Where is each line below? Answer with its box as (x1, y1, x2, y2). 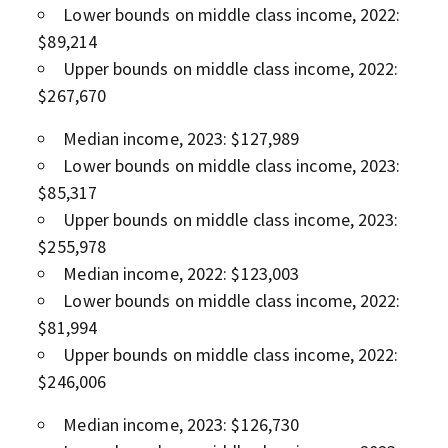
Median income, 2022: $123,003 (63, 261, 300, 285)
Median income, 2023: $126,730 (63, 412, 300, 436)
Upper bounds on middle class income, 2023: (63, 207, 399, 231)
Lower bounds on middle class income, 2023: (63, 153, 401, 177)
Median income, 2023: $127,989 (63, 126, 300, 150)
